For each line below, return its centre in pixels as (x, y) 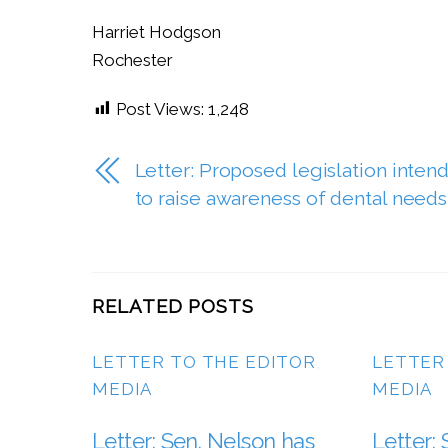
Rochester (132, 60)
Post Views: (160, 108)
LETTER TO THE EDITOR (204, 361)
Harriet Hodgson (156, 32)
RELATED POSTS (173, 305)
